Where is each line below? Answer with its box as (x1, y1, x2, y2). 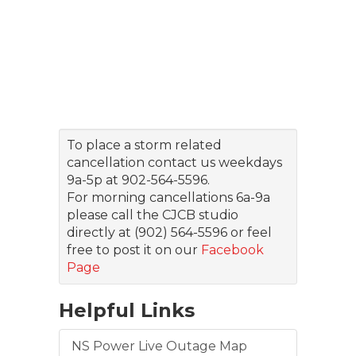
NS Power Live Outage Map (72, 338, 247, 354)
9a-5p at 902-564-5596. (67, 172, 210, 188)
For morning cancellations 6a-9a (67, 189, 270, 205)
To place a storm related (67, 137, 222, 153)
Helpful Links (59, 298, 195, 322)
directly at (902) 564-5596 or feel (67, 224, 272, 240)
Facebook (201, 242, 264, 257)
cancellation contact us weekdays (67, 154, 282, 170)
